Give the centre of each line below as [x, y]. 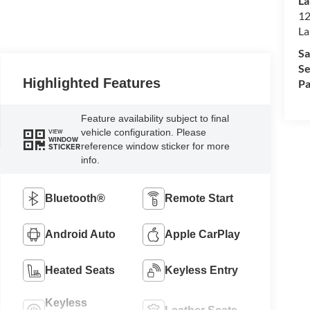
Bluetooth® [75, 198]
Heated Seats [80, 270]
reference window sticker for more [156, 146]
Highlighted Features [92, 83]
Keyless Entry [202, 270]
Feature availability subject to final [155, 119]
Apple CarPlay [203, 234]
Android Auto [81, 234]
